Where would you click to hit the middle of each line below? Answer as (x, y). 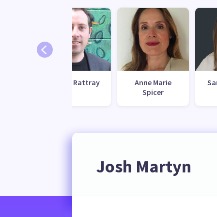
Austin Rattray (75, 82)
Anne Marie (153, 82)
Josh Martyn (144, 167)
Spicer (153, 92)
